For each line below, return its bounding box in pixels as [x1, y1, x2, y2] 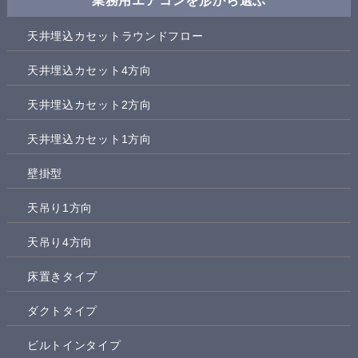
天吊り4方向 [26, 235, 93, 249]
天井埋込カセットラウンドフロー [26, 29, 204, 42]
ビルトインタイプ [26, 338, 121, 352]
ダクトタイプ [26, 304, 98, 317]
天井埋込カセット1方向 [26, 132, 152, 145]
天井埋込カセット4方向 [26, 63, 152, 77]
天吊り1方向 [26, 201, 93, 214]
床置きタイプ [26, 269, 98, 283]
